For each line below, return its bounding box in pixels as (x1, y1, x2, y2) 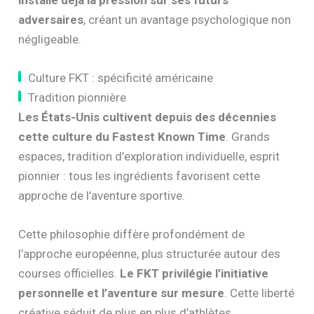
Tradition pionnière (28, 90, 127, 104)
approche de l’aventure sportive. (18, 188, 186, 203)
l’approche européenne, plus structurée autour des (18, 247, 281, 261)
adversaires (18, 12, 84, 27)
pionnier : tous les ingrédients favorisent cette (18, 168, 261, 183)
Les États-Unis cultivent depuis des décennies (18, 109, 277, 124)
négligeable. (18, 32, 82, 46)
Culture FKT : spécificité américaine (28, 70, 214, 85)
